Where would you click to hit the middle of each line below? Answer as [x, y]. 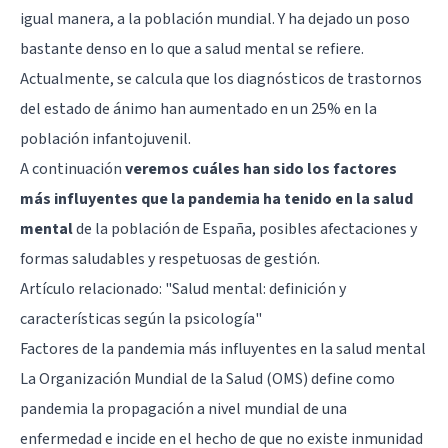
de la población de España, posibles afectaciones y [245, 228]
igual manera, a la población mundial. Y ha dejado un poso [215, 18]
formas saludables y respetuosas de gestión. [170, 258]
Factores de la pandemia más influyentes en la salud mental [223, 348]
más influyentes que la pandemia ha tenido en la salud [216, 198]
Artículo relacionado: [92, 288]
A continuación [72, 168]
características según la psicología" [141, 318]
